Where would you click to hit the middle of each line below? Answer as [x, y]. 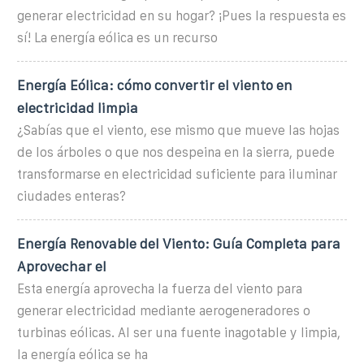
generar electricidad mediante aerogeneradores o [164, 310]
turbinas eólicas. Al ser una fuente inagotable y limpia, [179, 332]
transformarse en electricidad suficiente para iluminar [177, 174]
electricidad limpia [78, 108]
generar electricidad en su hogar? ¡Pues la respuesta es [182, 15]
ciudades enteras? [71, 196]
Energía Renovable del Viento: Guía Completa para [179, 243]
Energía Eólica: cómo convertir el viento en [155, 85]
